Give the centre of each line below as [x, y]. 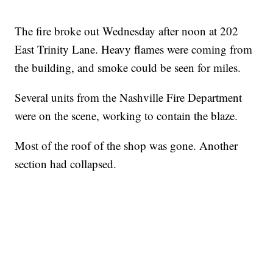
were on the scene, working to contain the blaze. [126, 116]
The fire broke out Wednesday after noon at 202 [127, 31]
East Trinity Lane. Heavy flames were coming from [134, 49]
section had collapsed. [66, 164]
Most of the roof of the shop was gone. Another [126, 146]
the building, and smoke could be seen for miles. [128, 68]
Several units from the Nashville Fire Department [129, 97]
